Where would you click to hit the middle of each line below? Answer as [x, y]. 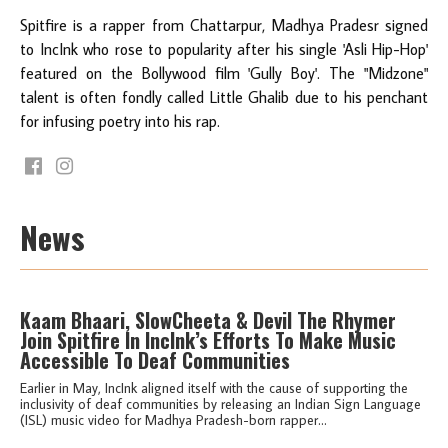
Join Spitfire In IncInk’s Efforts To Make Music [208, 339]
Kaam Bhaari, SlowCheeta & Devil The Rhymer [208, 319]
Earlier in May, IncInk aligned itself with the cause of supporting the [214, 387]
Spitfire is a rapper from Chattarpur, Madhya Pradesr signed [224, 24]
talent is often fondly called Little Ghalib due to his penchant [224, 96]
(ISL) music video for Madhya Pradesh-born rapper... [173, 419]
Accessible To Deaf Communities [155, 359]
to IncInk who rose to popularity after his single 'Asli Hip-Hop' [224, 48]
